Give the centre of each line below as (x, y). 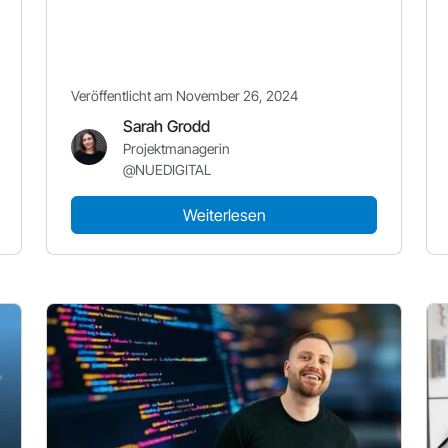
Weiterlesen (224, 215)
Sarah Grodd (166, 126)
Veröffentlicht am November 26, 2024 (184, 95)
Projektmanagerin (176, 148)
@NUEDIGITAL (167, 169)
